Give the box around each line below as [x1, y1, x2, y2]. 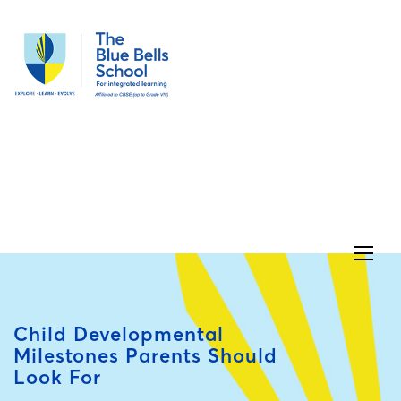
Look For [13, 364, 101, 390]
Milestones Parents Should [13, 343, 277, 369]
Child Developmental [13, 321, 224, 347]
